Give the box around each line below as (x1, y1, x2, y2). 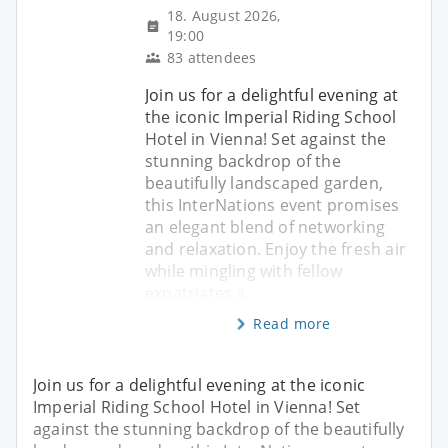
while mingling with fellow (145, 259, 343, 282)
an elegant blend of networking (145, 215, 385, 238)
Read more (253, 313, 331, 333)
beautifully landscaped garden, (145, 171, 383, 194)
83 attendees (167, 47, 257, 67)
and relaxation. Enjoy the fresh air (145, 237, 406, 260)
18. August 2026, (167, 5, 281, 25)
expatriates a (145, 281, 246, 304)
